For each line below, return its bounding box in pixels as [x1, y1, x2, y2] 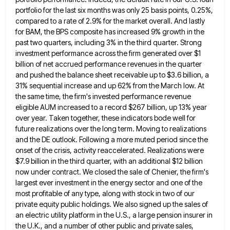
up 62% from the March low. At [108, 81, 204, 90]
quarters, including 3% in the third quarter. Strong [44, 37, 202, 47]
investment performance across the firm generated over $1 [15, 48, 201, 57]
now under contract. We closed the [15, 167, 128, 176]
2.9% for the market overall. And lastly [86, 16, 205, 25]
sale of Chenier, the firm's [129, 167, 208, 176]
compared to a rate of [15, 16, 84, 25]
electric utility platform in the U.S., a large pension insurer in [25, 210, 213, 219]
